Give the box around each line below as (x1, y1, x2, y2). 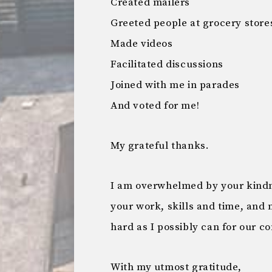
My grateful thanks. (110, 139, 209, 152)
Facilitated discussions (110, 58, 223, 71)
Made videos (110, 37, 173, 50)
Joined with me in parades (110, 78, 240, 92)
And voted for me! (110, 99, 200, 112)
